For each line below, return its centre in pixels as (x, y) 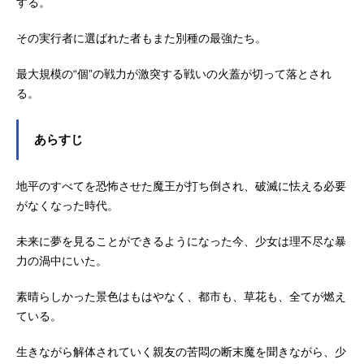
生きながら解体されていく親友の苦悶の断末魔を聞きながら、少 (181, 351)
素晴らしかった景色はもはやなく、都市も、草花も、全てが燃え (181, 296)
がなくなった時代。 (67, 205)
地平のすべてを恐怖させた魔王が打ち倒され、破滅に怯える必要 (181, 186)
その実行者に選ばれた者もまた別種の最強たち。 (141, 38)
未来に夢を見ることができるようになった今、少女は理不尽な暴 (181, 241)
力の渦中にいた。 (62, 260)
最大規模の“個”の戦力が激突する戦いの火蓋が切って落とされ (174, 74)
